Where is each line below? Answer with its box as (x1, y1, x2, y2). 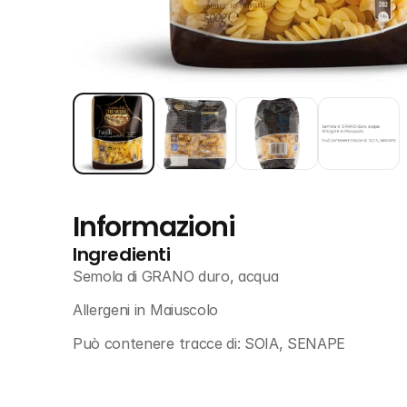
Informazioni (73, 208, 235, 246)
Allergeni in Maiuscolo (73, 301, 218, 319)
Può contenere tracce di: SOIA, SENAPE (73, 334, 346, 352)
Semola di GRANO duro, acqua (73, 267, 279, 285)
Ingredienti (73, 242, 171, 267)
